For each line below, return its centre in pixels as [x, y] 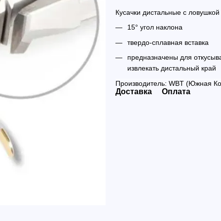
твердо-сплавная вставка [168, 42]
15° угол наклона [155, 27]
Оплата [176, 91]
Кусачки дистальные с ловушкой [167, 12]
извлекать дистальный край [172, 68]
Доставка [134, 91]
